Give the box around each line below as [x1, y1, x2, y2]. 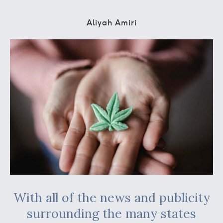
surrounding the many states [27, 205, 196, 222]
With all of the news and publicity [13, 189, 210, 206]
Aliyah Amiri [86, 17, 137, 28]
